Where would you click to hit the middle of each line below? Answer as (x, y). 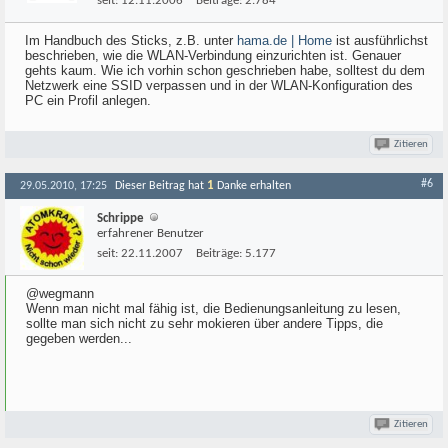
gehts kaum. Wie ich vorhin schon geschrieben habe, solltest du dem (225, 70)
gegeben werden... (79, 338)
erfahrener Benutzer (150, 233)
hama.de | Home (284, 40)
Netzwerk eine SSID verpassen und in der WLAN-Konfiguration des (219, 85)
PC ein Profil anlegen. (88, 100)
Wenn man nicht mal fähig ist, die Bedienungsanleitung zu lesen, (213, 308)
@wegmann (60, 293)
